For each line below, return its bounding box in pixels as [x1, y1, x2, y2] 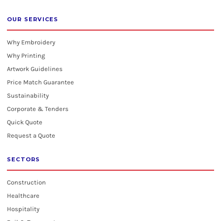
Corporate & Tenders [7, 105, 69, 112]
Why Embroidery [7, 38, 55, 46]
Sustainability [7, 92, 49, 99]
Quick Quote [7, 118, 42, 126]
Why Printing [7, 52, 45, 59]
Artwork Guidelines [7, 65, 63, 73]
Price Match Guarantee [7, 78, 74, 86]
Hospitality [7, 205, 39, 213]
